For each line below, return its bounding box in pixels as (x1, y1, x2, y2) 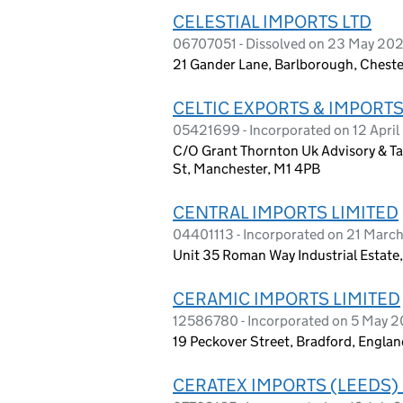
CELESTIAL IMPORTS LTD (173, 10, 372, 32)
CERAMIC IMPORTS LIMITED (173, 287, 400, 309)
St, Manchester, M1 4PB (173, 159, 320, 177)
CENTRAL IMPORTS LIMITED (173, 201, 399, 223)
